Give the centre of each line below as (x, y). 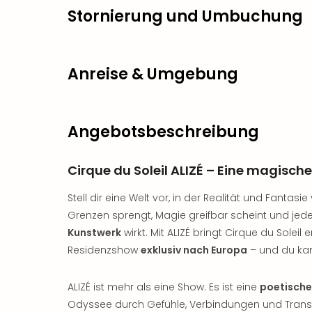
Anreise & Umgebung (153, 74)
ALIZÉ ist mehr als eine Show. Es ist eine (164, 287)
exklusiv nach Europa (194, 250)
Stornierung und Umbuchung (185, 16)
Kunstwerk (94, 233)
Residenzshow (104, 250)
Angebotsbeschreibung (163, 132)
